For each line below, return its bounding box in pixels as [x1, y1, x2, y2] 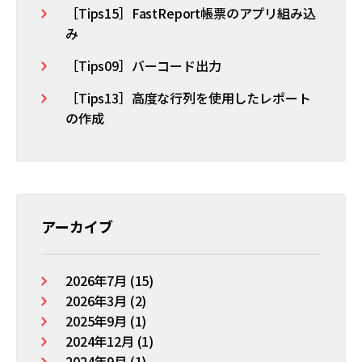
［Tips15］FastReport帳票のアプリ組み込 [65, 3, 316, 23]
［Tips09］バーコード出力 [65, 56, 221, 75]
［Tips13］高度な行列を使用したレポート [65, 88, 311, 107]
